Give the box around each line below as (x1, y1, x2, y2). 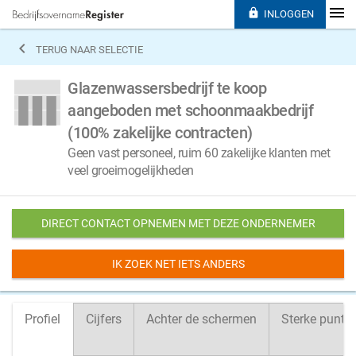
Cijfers (86, 311, 122, 327)
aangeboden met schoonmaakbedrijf (68, 101, 313, 120)
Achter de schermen (146, 311, 257, 327)
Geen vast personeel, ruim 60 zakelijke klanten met (68, 145, 330, 161)
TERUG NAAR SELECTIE (36, 44, 143, 56)
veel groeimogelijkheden (68, 163, 194, 178)
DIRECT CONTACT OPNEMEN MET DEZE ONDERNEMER (41, 217, 315, 230)
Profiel (25, 311, 60, 327)
